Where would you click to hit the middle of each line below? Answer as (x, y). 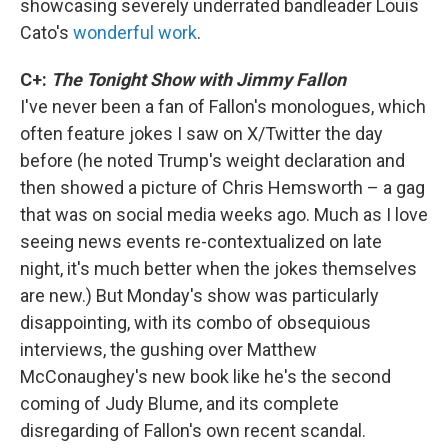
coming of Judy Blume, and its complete (179, 403)
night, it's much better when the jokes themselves (218, 268)
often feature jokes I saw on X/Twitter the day (201, 133)
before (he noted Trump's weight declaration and (212, 160)
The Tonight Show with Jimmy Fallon (198, 79)
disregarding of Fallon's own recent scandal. (193, 430)
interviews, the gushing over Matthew (168, 349)
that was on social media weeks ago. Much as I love (224, 214)
